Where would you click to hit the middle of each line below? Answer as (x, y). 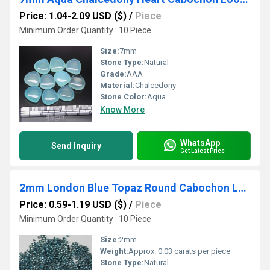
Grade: (113, 74)
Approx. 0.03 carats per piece (179, 251)
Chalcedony (155, 85)
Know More (122, 110)
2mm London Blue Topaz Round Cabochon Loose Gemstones (242, 188)
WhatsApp (200, 143)
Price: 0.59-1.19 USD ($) (73, 205)
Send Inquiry (76, 146)
